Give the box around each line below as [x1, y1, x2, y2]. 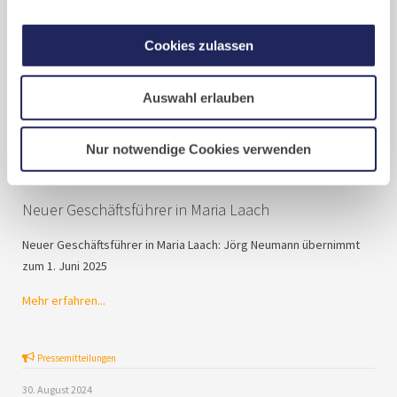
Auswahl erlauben [143, 90, 254, 105]
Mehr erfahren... [22, 292, 105, 308]
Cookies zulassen [144, 37, 253, 53]
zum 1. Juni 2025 [22, 257, 107, 274]
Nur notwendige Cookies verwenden [86, 141, 311, 157]
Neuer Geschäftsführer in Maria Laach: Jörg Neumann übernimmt [22, 236, 360, 253]
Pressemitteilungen [37, 351, 116, 364]
